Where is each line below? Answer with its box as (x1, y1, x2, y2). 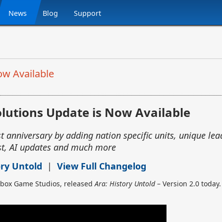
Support (74, 8, 102, 18)
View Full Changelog (57, 160, 146, 172)
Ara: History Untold (95, 178, 155, 188)
